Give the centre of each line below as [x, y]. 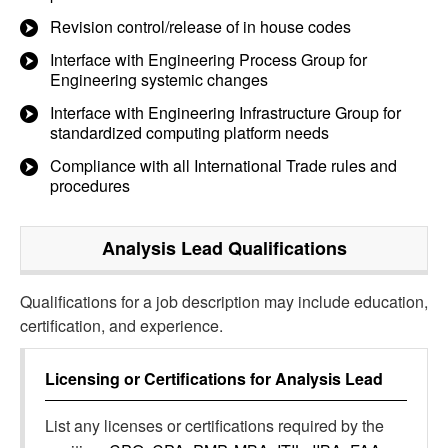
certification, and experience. [121, 325]
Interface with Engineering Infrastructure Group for [225, 112]
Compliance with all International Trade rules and [223, 165]
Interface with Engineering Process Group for [208, 59]
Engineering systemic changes [159, 79]
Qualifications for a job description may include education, [224, 301]
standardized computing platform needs [189, 132]
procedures [90, 185]
